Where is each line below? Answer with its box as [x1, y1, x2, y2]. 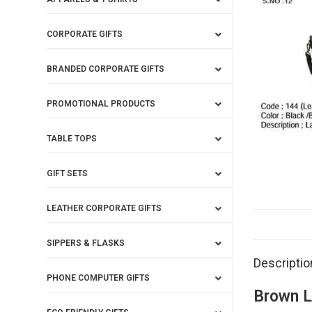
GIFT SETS [47, 169, 88, 178]
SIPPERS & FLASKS [47, 238, 125, 248]
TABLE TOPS [47, 134, 97, 143]
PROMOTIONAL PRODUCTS [47, 99, 156, 109]
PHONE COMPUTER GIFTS [47, 273, 150, 283]
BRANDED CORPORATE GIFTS [47, 64, 165, 74]
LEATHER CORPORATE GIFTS [47, 203, 162, 213]
